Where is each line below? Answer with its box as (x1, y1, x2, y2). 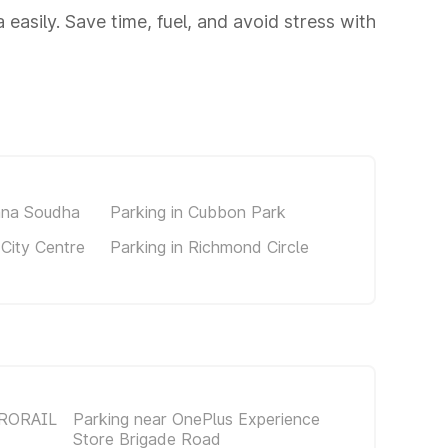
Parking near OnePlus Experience (73, 409, 320, 429)
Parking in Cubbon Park (109, 201, 286, 222)
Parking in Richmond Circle (109, 236, 309, 257)
